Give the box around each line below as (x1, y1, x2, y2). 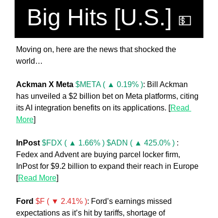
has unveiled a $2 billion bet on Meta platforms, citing (16, 91, 199, 100)
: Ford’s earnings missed (87, 197, 172, 205)
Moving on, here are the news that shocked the (16, 45, 176, 54)
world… (16, 56, 45, 65)
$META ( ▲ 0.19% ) (75, 80, 143, 89)
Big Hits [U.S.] (26, 4, 178, 30)
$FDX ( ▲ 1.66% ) (42, 138, 105, 147)
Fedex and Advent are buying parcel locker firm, (16, 150, 180, 159)
